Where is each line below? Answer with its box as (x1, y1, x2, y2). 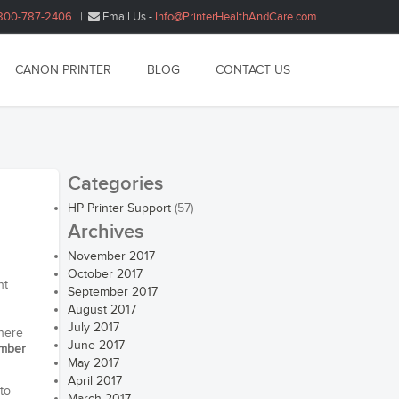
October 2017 (68, 267, 142, 281)
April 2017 (68, 374, 122, 388)
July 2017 (68, 321, 119, 335)
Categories (68, 172, 163, 196)
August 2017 (68, 303, 136, 317)
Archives (68, 220, 143, 244)
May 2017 (68, 356, 119, 370)
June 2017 (68, 338, 125, 353)
